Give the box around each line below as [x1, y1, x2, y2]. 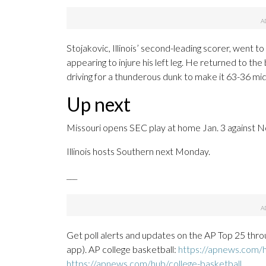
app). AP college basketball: [66, 243, 178, 255]
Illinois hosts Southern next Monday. [66, 145, 210, 157]
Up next [66, 93, 131, 116]
